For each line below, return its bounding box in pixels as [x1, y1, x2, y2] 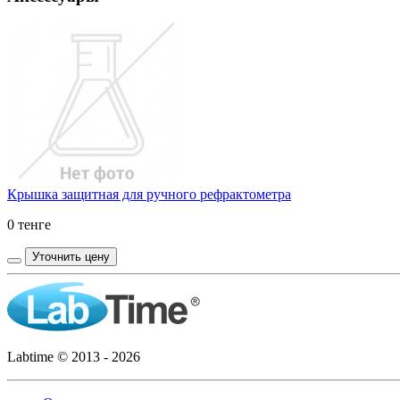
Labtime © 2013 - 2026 [7, 349, 140, 365]
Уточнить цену [32, 250, 110, 264]
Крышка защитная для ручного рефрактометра [7, 187, 291, 203]
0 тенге [7, 217, 51, 233]
